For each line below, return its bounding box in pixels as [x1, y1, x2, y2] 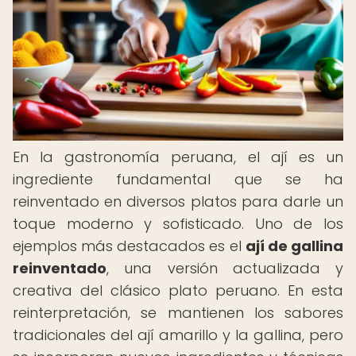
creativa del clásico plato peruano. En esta [13, 281, 343, 300]
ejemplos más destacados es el [13, 236, 246, 256]
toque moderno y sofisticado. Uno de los [13, 214, 343, 234]
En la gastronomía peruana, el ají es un [13, 147, 343, 167]
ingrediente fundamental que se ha [13, 169, 343, 189]
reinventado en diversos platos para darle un [13, 192, 343, 211]
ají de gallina [245, 236, 344, 256]
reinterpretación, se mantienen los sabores [13, 303, 343, 323]
